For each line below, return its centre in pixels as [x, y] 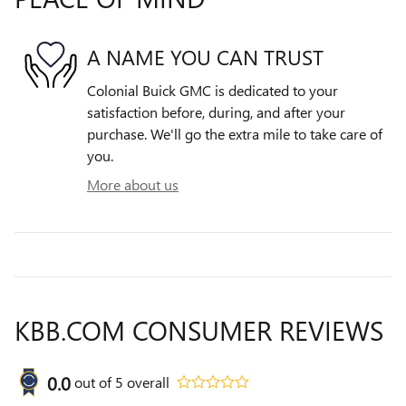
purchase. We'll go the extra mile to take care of [235, 133]
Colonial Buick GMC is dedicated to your [213, 90]
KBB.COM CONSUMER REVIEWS [199, 329]
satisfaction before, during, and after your [216, 111]
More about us [133, 184]
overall [146, 382]
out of [95, 382]
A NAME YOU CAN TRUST [205, 57]
